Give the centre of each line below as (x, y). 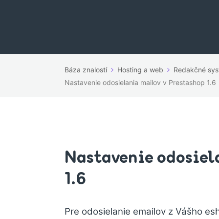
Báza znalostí (86, 70)
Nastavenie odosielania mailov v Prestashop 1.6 (140, 82)
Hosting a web (140, 70)
